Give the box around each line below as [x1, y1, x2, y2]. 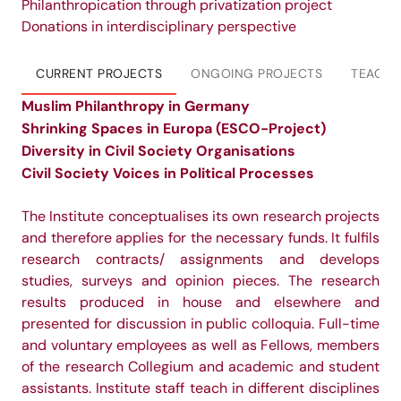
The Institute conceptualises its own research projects [21, 208, 380, 225]
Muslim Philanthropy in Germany [21, 97, 250, 115]
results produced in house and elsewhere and [21, 294, 380, 311]
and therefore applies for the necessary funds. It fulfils [21, 229, 380, 246]
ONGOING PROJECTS [191, 65, 323, 81]
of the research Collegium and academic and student [21, 358, 380, 375]
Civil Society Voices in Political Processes [21, 164, 314, 182]
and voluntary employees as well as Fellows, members [21, 337, 380, 354]
